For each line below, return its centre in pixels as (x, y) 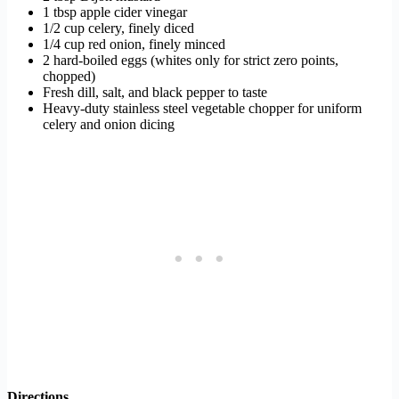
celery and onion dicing (109, 125)
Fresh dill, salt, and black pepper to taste (155, 93)
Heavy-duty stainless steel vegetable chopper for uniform (202, 109)
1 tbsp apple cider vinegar (115, 12)
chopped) (69, 77)
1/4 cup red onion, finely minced (134, 45)
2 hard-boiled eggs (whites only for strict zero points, (191, 61)
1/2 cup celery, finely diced (118, 28)
